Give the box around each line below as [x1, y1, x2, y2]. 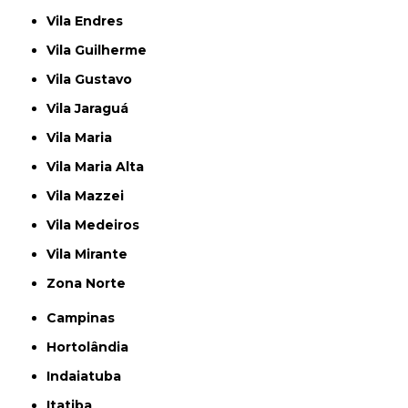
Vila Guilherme [56, 42, 148, 58]
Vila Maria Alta [56, 158, 145, 175]
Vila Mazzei [56, 188, 125, 204]
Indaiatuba [50, 368, 122, 384]
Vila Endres [56, 13, 124, 29]
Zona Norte [56, 275, 127, 291]
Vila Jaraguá [56, 100, 129, 117]
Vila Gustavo [56, 71, 133, 87]
